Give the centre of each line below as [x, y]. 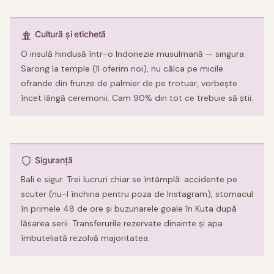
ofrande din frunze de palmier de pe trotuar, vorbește [129, 83]
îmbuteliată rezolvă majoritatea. [85, 238]
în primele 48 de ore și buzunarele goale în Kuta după [129, 208]
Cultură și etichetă [71, 34]
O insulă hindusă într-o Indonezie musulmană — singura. [133, 54]
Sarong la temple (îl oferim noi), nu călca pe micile [122, 68]
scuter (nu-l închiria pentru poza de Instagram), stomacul [137, 194]
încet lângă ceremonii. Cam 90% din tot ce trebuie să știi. [137, 98]
